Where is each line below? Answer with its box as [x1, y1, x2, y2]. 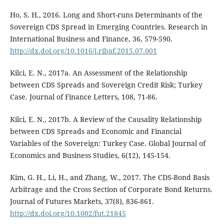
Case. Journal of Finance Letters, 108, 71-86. [9, 92, 157, 102]
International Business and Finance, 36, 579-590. [9, 34, 172, 44]
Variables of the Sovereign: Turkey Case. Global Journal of [9, 138, 205, 148]
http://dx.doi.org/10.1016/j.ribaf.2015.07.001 [9, 46, 157, 56]
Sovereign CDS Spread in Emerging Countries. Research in [9, 22, 207, 32]
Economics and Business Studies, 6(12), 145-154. [9, 150, 170, 160]
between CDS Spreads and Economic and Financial [9, 126, 181, 136]
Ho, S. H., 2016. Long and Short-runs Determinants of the [9, 10, 202, 20]
